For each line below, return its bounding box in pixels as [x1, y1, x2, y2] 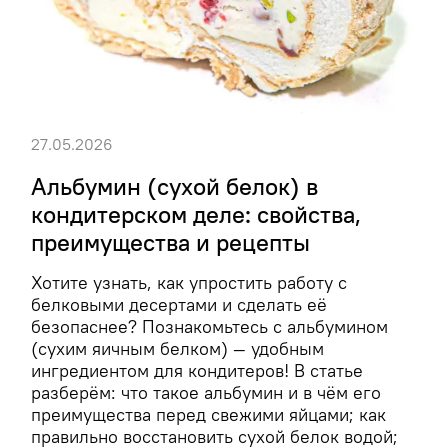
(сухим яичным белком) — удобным [31, 338, 324, 361]
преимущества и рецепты [31, 227, 310, 258]
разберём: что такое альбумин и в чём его [31, 382, 381, 405]
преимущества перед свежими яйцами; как [31, 404, 386, 427]
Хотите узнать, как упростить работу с [31, 272, 347, 295]
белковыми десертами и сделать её [31, 294, 327, 317]
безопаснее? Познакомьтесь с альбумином [31, 316, 388, 339]
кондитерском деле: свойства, [31, 199, 361, 230]
